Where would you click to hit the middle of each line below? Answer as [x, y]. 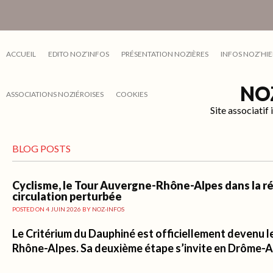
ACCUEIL [21, 54]
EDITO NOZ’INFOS [79, 54]
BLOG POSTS [41, 148]
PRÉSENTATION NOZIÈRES [165, 54]
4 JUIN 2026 [63, 209]
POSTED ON [29, 209]
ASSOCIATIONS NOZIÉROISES [55, 94]
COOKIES [132, 94]
